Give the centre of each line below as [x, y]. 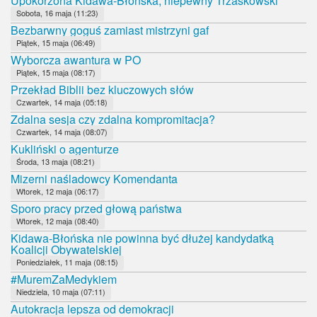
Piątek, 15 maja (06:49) [56, 42]
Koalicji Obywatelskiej [66, 249]
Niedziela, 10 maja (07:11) [61, 291]
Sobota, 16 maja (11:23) [57, 12]
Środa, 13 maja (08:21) [56, 161]
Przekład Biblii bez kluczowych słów [102, 89]
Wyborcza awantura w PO [76, 59]
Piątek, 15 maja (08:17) [56, 72]
